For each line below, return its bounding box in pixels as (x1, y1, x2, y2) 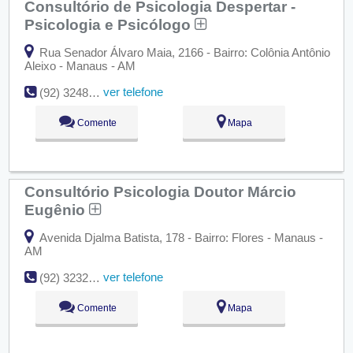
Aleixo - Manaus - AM (24, 58, 136, 72)
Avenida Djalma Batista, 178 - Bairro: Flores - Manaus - (35, 230, 323, 244)
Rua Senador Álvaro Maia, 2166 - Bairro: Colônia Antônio (35, 45, 330, 59)
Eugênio (24, 200, 89, 218)
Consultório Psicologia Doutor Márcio (24, 182, 296, 200)
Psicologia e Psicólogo (24, 15, 195, 33)
